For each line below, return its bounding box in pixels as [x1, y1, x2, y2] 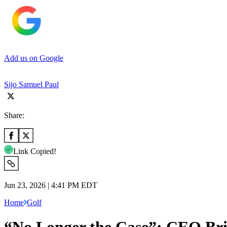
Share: [4, 110, 24, 120]
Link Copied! [13, 146, 56, 156]
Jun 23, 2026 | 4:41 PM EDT [4, 180, 97, 190]
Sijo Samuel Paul [4, 80, 59, 89]
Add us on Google [4, 53, 63, 62]
